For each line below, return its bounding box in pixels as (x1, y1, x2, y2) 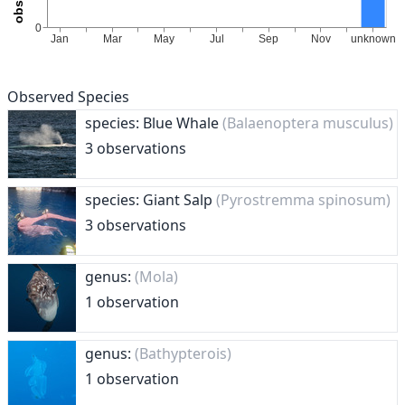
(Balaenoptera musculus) (222, 113, 393, 133)
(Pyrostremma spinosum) (216, 190, 391, 210)
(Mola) (135, 267, 178, 287)
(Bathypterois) (135, 344, 231, 363)
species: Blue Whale (85, 113, 222, 133)
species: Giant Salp (85, 190, 216, 210)
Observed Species (7, 87, 129, 107)
